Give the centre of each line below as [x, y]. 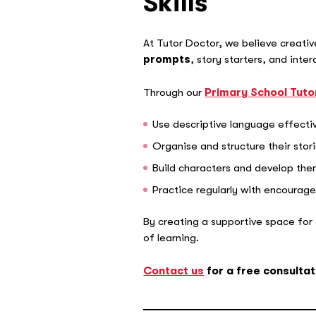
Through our [174, 92]
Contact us [174, 271]
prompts [167, 59]
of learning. [171, 238]
